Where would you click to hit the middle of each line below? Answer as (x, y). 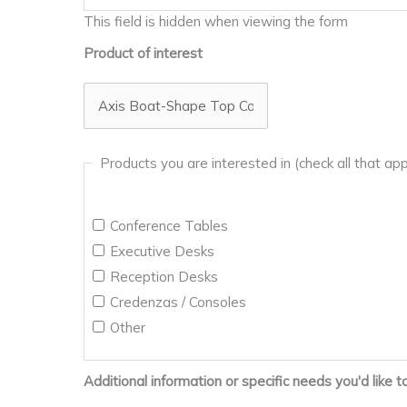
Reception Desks (164, 276)
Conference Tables (169, 225)
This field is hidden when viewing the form (216, 21)
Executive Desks (163, 251)
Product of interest (143, 53)
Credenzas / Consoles (179, 302)
